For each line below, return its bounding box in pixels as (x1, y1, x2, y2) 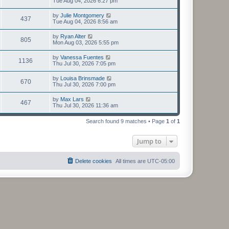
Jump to (137, 136, 162, 146)
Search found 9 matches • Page (86, 118, 166, 124)
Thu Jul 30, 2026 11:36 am (53, 102, 118, 108)
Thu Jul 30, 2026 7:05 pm (53, 60, 116, 66)
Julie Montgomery (60, 12, 104, 18)
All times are (116, 158, 147, 164)
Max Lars (60, 96, 84, 102)
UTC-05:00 (147, 158, 175, 164)
